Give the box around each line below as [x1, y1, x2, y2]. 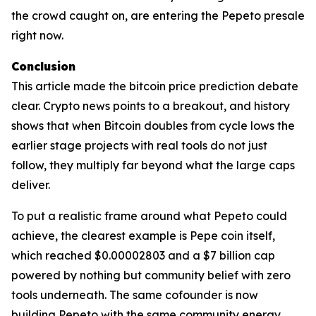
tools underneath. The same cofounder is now [11, 288, 258, 303]
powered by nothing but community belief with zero [11, 268, 291, 283]
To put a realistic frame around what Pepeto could [11, 209, 287, 224]
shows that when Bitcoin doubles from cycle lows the [11, 119, 295, 133]
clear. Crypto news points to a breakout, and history [11, 99, 290, 114]
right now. [11, 28, 63, 43]
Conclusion [11, 59, 75, 74]
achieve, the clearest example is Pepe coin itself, [11, 229, 275, 243]
